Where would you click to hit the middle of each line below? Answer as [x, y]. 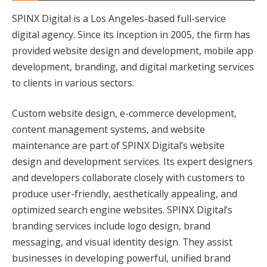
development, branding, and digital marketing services [133, 66]
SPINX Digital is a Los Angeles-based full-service [119, 18]
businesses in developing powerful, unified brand [121, 258]
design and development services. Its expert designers [132, 162]
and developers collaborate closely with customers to [128, 178]
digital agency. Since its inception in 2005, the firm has [131, 34]
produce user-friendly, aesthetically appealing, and [125, 194]
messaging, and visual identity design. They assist [122, 242]
